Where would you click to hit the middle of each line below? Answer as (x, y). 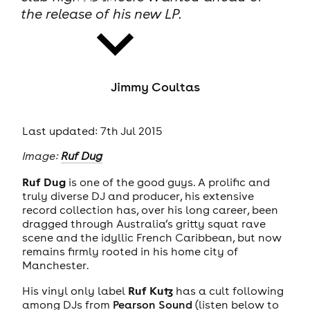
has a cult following (228, 291)
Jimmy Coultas (155, 87)
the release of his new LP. (101, 14)
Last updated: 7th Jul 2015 (92, 130)
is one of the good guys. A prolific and (167, 182)
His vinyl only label (75, 291)
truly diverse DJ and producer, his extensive (138, 195)
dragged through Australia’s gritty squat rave (144, 223)
